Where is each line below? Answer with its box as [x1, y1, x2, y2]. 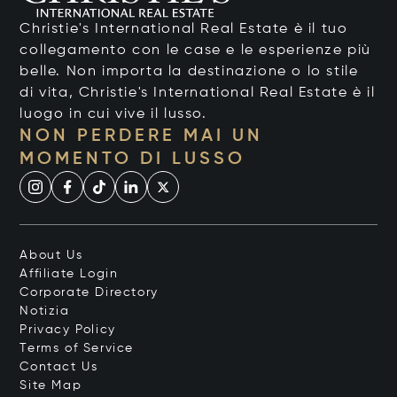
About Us [19, 248, 83, 261]
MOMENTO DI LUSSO [19, 150, 246, 168]
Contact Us [19, 360, 98, 373]
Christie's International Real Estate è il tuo [19, 21, 348, 36]
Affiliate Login [19, 267, 119, 280]
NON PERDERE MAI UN [19, 127, 264, 145]
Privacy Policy [19, 323, 116, 336]
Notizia [19, 304, 70, 317]
